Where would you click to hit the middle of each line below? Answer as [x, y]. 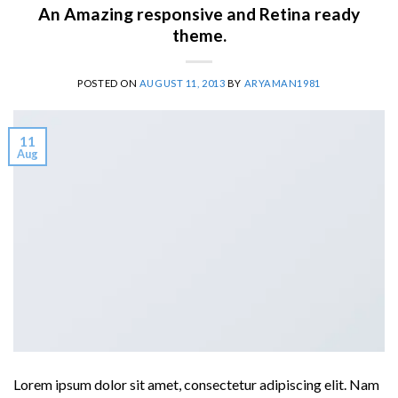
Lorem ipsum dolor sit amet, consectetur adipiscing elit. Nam [196, 384]
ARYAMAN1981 [282, 84]
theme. [199, 36]
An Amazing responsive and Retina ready [199, 14]
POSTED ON [108, 84]
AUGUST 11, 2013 [182, 84]
